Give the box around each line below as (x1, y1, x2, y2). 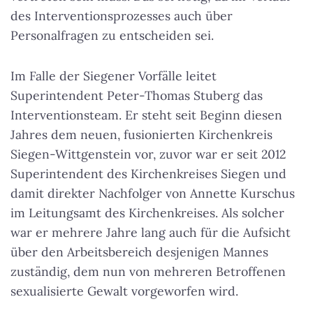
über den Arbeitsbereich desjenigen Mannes (10, 244, 268, 261)
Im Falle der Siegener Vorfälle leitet (10, 68, 217, 85)
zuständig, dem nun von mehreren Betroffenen (10, 263, 286, 280)
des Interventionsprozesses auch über (10, 8, 233, 24)
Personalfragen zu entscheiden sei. (10, 27, 214, 44)
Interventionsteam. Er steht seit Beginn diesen (10, 107, 282, 124)
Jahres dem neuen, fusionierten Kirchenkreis (10, 126, 272, 143)
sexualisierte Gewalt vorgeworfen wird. (10, 283, 238, 300)
